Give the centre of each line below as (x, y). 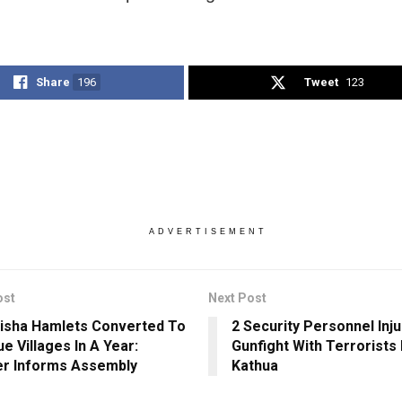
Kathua (254, 366)
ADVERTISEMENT (208, 232)
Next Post (237, 298)
